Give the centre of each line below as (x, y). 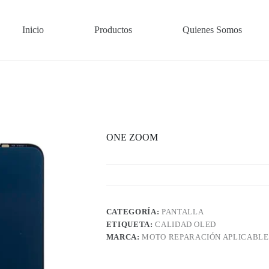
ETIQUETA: (131, 225)
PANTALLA (183, 212)
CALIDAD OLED (186, 225)
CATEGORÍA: (134, 212)
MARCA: (124, 237)
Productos (113, 30)
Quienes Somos (213, 30)
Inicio (33, 30)
